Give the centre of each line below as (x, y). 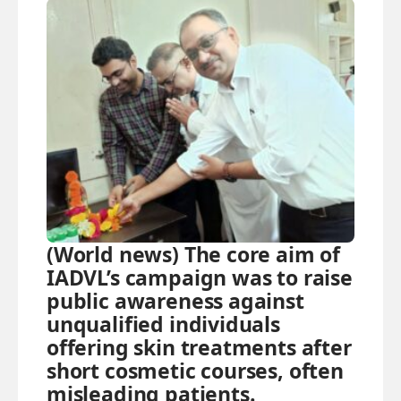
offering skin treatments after (199, 347)
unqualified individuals (163, 324)
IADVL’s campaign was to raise (200, 277)
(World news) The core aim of (194, 254)
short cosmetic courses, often (195, 370)
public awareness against (175, 300)
